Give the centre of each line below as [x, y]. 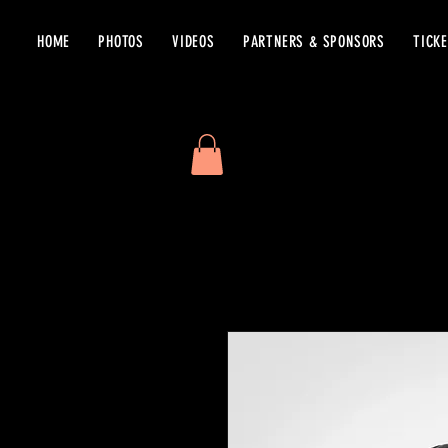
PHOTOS [121, 41]
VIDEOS [193, 41]
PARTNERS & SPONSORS [314, 41]
